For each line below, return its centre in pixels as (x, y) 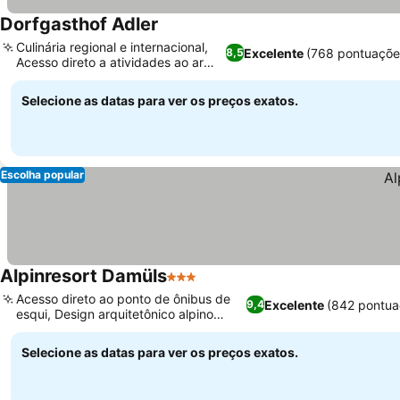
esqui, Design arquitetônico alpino (115, 314)
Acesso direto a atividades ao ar (110, 62)
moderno (42, 329)
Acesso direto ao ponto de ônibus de (123, 299)
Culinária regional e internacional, (112, 47)
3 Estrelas (200, 286)
